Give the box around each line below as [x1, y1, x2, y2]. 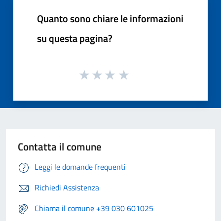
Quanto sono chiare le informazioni [37, 10, 184, 26]
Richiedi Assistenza [35, 182, 99, 194]
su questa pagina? [37, 30, 112, 46]
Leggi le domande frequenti [35, 161, 126, 173]
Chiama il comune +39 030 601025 [35, 202, 153, 215]
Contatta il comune [18, 139, 102, 155]
